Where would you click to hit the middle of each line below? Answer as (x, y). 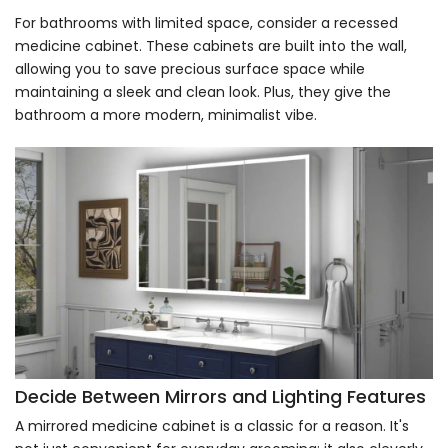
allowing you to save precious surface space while (190, 69)
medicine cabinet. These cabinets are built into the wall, (211, 46)
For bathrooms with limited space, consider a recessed (206, 23)
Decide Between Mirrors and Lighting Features (220, 397)
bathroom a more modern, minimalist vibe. (166, 115)
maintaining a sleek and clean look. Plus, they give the (203, 92)
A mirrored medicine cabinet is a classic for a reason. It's (212, 426)
